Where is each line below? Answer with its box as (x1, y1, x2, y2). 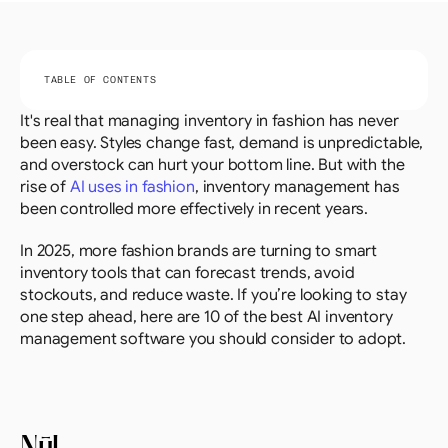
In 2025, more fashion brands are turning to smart (20, 241, 378, 261)
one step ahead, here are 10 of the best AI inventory (20, 307, 393, 327)
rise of (20, 177, 70, 197)
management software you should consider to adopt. (20, 329, 407, 349)
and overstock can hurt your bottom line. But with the (20, 155, 405, 175)
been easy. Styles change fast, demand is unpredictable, (20, 133, 424, 153)
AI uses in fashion (69, 177, 195, 197)
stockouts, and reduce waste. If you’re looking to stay (20, 285, 407, 305)
